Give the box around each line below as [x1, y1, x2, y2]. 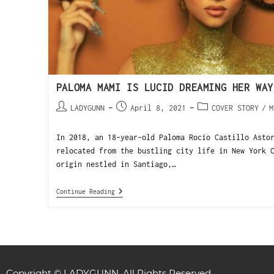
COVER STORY [211, 103, 259, 113]
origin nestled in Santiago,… [56, 160, 176, 169]
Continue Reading [56, 188, 115, 195]
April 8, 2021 [130, 103, 186, 113]
